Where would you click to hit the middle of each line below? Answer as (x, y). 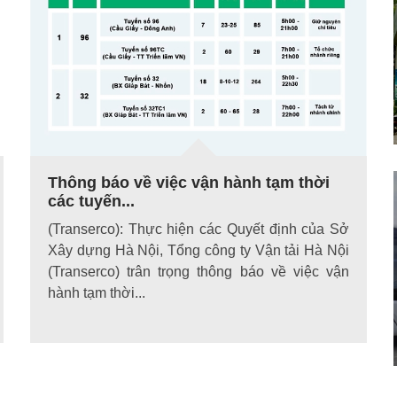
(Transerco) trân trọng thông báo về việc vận (198, 272)
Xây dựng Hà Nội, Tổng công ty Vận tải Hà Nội (198, 251)
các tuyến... (91, 202)
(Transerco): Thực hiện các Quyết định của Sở (198, 230)
